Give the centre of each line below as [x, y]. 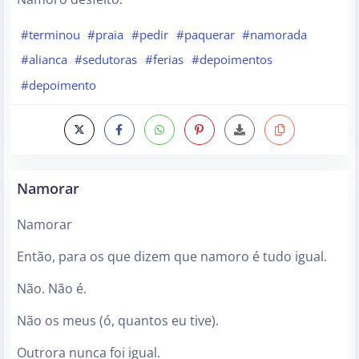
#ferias [164, 60]
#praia [106, 34]
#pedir [149, 34]
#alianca [44, 60]
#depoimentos [232, 60]
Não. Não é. [52, 288]
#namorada [275, 34]
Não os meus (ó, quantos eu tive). [118, 320]
